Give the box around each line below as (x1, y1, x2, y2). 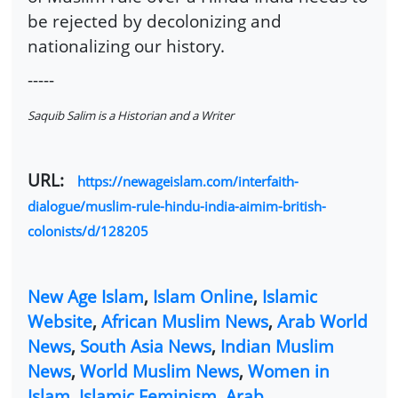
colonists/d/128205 (28, 221, 148, 240)
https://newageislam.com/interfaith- (77, 171, 298, 190)
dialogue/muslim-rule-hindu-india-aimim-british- (28, 196, 326, 215)
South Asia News (80, 333, 211, 358)
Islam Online (153, 283, 253, 308)
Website (28, 308, 92, 333)
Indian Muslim (220, 333, 334, 358)
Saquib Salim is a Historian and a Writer (28, 107, 234, 123)
